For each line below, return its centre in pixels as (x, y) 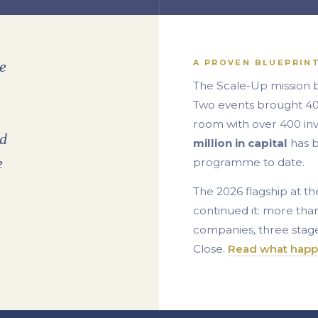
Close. (210, 249)
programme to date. (249, 162)
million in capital (240, 143)
